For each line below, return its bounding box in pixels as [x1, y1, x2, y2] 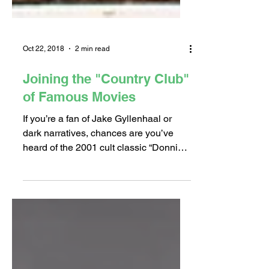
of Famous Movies [23, 110, 136, 126]
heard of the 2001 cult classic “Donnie [23, 163, 183, 175]
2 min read [75, 66, 110, 74]
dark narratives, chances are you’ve [23, 149, 174, 160]
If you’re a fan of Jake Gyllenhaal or [23, 134, 172, 146]
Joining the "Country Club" [23, 92, 189, 108]
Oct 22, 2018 [23, 66, 64, 74]
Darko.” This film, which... [23, 178, 128, 189]
